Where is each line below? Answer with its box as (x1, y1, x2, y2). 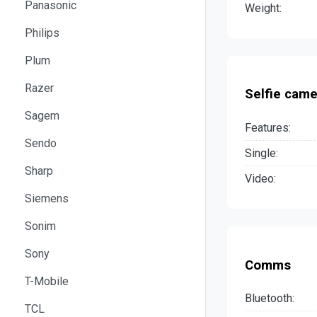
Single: (245, 146, 278, 161)
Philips (25, 25, 59, 40)
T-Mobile (25, 274, 69, 288)
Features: (245, 121, 291, 135)
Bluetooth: (245, 292, 294, 306)
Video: (245, 172, 276, 186)
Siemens (25, 191, 69, 205)
